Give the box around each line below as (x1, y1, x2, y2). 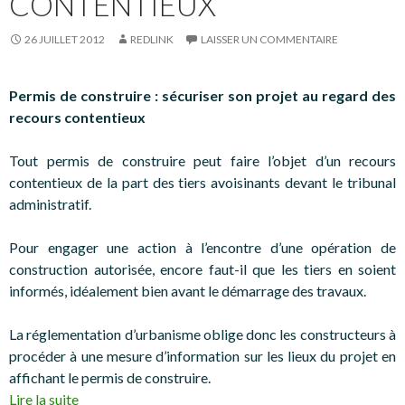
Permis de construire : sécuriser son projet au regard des (9, 86, 396, 104)
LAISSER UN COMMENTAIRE (201, 32, 338, 46)
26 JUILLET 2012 (24, 32, 105, 46)
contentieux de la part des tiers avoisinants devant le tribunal (9, 173, 396, 191)
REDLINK (130, 32, 174, 46)
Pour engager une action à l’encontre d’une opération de (9, 238, 396, 256)
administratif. (9, 194, 91, 212)
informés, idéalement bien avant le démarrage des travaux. (9, 281, 366, 299)
